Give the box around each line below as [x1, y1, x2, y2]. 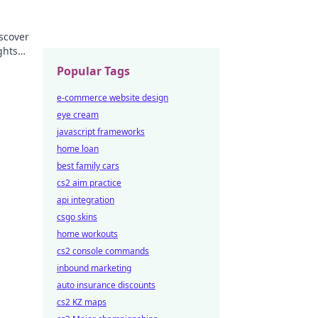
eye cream [57, 109, 99, 121]
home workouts [57, 228, 118, 240]
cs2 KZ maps [57, 296, 106, 308]
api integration [57, 194, 114, 206]
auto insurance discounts [57, 279, 155, 291]
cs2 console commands [57, 245, 149, 257]
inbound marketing [57, 262, 131, 274]
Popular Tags [57, 63, 130, 79]
